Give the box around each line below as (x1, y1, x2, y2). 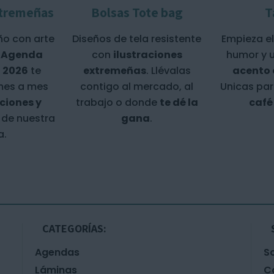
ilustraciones (113, 48, 182, 62)
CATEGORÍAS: (42, 221, 107, 236)
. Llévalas (146, 64, 191, 78)
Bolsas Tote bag (91, 4, 183, 21)
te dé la (159, 95, 198, 110)
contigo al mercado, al (80, 80, 194, 94)
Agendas (35, 245, 80, 260)
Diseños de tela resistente (72, 32, 202, 46)
